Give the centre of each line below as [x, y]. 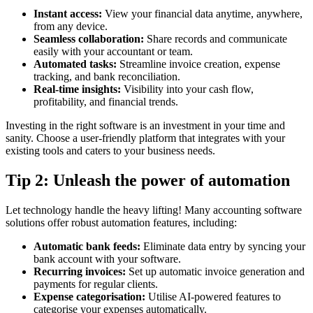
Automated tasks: [75, 64]
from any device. [72, 27]
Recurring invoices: [80, 272]
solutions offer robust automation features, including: [123, 223]
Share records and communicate [216, 39]
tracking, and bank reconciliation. [108, 77]
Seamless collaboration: [89, 39]
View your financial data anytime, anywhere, [202, 14]
